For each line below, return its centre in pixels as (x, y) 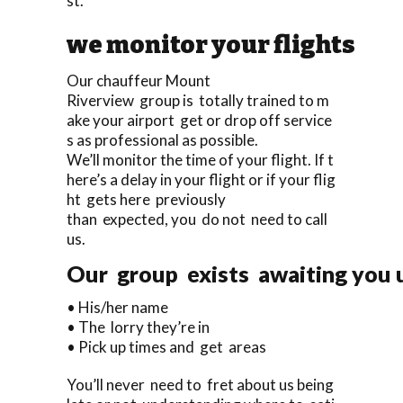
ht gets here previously (146, 199)
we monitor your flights (211, 45)
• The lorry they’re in (138, 327)
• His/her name (117, 307)
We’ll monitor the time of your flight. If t (200, 159)
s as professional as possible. (162, 139)
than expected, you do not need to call (198, 219)
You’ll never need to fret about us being (201, 384)
